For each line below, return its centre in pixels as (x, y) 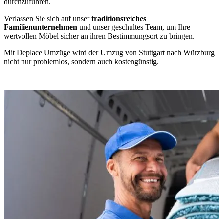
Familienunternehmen (41, 27)
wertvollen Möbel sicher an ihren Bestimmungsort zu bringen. (99, 36)
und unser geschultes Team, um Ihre (134, 27)
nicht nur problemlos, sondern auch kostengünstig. (81, 61)
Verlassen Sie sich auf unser (48, 18)
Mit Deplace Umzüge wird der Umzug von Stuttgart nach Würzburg (109, 52)
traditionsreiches (119, 18)
